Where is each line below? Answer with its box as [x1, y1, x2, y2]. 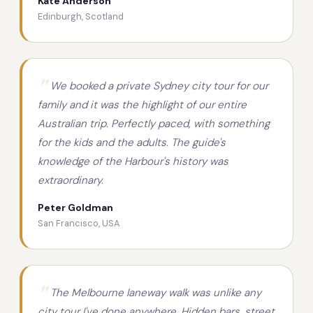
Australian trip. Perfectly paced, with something [38, 117, 270, 131]
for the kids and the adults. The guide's [38, 136, 226, 150]
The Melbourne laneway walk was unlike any [50, 286, 261, 300]
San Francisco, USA [38, 217, 120, 230]
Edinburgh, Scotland [38, 10, 124, 23]
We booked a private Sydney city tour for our [50, 79, 268, 94]
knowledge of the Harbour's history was [38, 154, 228, 169]
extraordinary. [38, 173, 103, 188]
